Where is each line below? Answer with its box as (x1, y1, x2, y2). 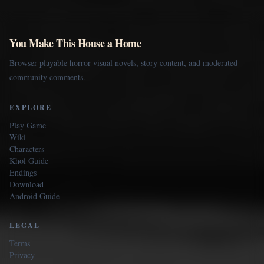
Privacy (9, 249, 35, 260)
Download (9, 178, 44, 190)
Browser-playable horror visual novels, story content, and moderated (9, 57, 237, 68)
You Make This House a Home (9, 35, 141, 51)
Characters (9, 143, 44, 154)
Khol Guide (9, 154, 48, 166)
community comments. (9, 71, 85, 82)
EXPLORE (9, 102, 52, 113)
